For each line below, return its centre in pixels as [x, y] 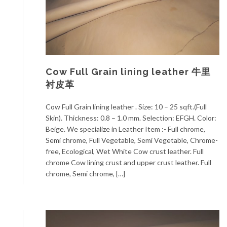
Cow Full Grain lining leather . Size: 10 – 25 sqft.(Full [126, 107]
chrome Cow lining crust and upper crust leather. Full [128, 163]
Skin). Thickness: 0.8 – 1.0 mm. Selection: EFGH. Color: [131, 118]
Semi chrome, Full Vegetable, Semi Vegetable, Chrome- [132, 140]
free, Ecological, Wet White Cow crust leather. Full [125, 152]
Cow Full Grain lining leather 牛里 [128, 72]
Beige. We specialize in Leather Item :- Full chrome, [125, 129]
